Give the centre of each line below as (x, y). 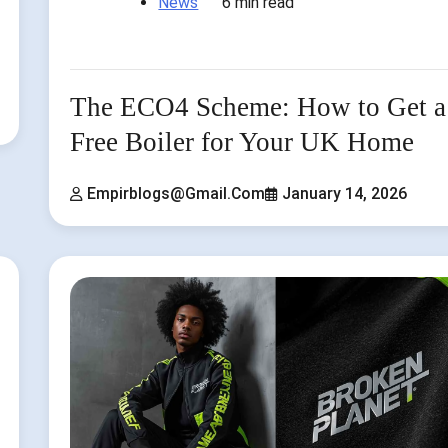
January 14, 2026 (345, 194)
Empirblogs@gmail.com (176, 194)
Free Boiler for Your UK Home (242, 141)
